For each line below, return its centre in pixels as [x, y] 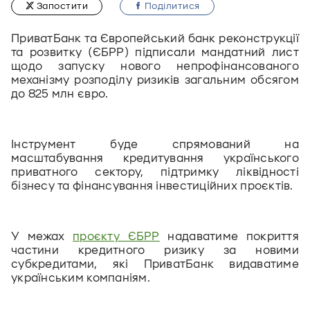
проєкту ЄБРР [116, 237]
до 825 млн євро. [60, 94]
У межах [42, 237]
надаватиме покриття [229, 237]
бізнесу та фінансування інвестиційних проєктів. [152, 186]
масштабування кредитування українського [155, 158]
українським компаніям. [82, 278]
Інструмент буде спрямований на [155, 145]
